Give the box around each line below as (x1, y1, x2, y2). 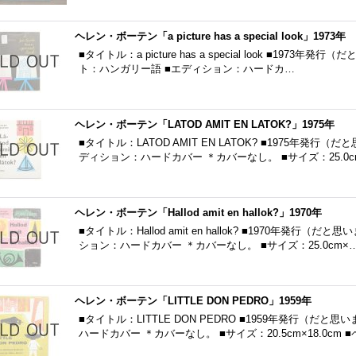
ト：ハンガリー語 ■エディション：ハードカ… (79, 63, 295, 75)
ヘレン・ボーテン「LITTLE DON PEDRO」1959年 (75, 295, 311, 307)
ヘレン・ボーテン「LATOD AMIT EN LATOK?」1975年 (75, 118, 335, 130)
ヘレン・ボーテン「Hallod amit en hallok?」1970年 (75, 207, 322, 219)
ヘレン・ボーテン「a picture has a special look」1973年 (75, 30, 346, 42)
